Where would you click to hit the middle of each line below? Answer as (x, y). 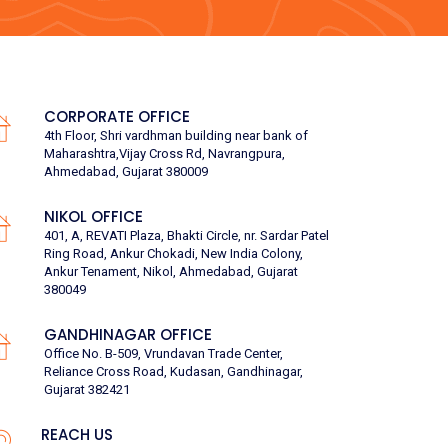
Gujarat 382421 (87, 389)
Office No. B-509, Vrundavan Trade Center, (164, 353)
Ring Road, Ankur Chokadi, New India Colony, (174, 253)
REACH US (77, 434)
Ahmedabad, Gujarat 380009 (126, 171)
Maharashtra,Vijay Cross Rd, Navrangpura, (165, 153)
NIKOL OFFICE (94, 216)
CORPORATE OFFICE (117, 116)
